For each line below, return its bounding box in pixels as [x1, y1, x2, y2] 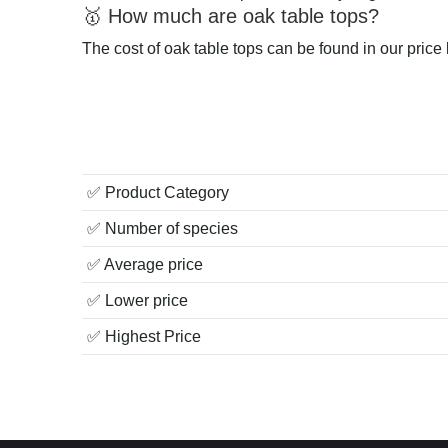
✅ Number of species [87, 219, 238, 237]
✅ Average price [87, 255, 203, 273]
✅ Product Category [87, 183, 229, 201]
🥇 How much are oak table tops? [82, 4, 379, 27]
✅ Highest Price [87, 327, 201, 345]
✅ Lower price [87, 291, 188, 309]
